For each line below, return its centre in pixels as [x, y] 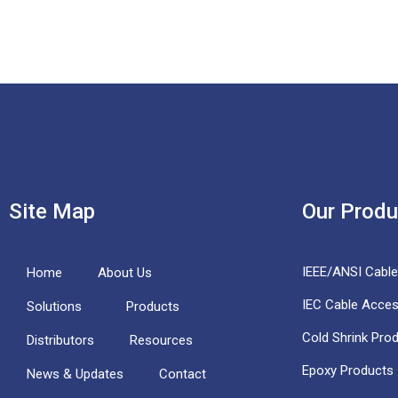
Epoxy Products [348, 370]
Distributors [60, 340]
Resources [161, 340]
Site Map [52, 211]
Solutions [54, 306]
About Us [125, 272]
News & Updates [75, 374]
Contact [183, 374]
